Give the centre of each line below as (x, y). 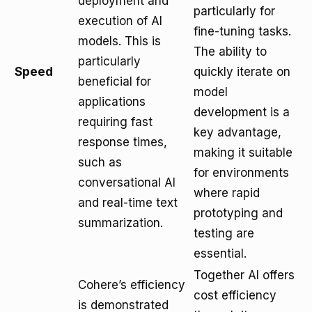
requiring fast (115, 122)
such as (100, 162)
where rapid (227, 193)
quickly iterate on (242, 72)
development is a (242, 112)
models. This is (119, 41)
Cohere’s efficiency (132, 285)
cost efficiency (235, 295)
